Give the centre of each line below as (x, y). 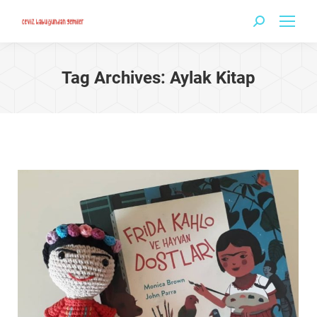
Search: (270, 24)
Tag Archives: (116, 78)
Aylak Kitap (213, 78)
